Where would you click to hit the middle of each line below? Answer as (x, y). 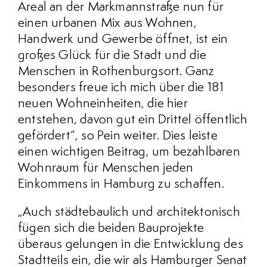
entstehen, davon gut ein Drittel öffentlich (133, 120)
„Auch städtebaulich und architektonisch (129, 212)
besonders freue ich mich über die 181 (121, 88)
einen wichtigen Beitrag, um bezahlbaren (129, 152)
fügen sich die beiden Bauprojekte (111, 229)
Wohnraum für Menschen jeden (106, 168)
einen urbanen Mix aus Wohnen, (107, 24)
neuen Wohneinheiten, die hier (103, 104)
